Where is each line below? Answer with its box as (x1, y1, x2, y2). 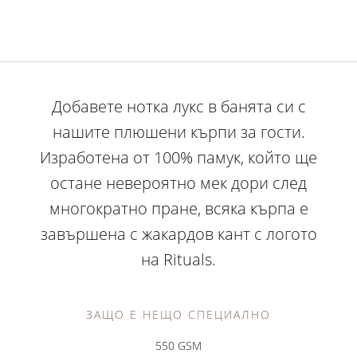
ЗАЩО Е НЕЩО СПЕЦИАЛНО (86, 306, 271, 322)
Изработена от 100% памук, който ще (40, 146, 317, 168)
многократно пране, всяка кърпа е (49, 197, 308, 219)
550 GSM (155, 337, 202, 353)
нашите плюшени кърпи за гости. (52, 120, 305, 143)
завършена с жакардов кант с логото (40, 222, 317, 245)
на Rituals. (141, 248, 216, 270)
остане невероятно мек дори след (50, 171, 307, 194)
